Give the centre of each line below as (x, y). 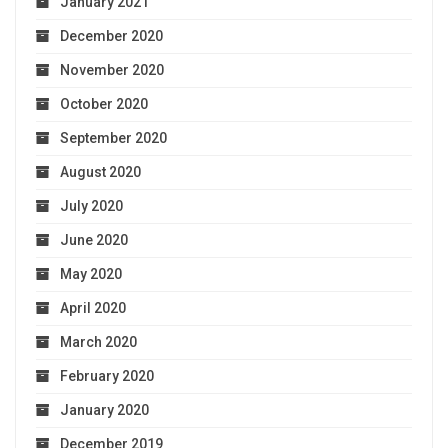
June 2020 (94, 239)
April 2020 (93, 307)
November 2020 (112, 69)
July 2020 (91, 205)
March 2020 (98, 341)
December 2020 (111, 35)
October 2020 (104, 103)
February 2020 (107, 375)
